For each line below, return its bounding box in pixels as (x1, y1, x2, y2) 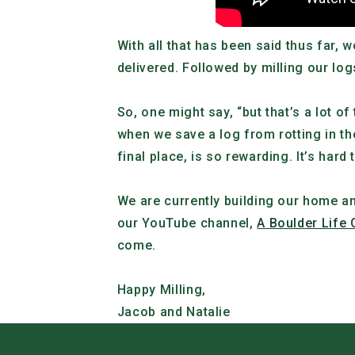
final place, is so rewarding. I (116, 149, 300, 165)
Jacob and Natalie (116, 304, 231, 320)
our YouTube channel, (116, 216, 258, 231)
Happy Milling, (116, 282, 206, 298)
